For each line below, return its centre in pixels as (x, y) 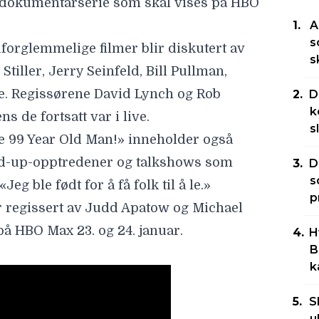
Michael (218, 208)
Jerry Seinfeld (94, 71)
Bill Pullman (185, 71)
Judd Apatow (129, 208)
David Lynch (134, 94)
